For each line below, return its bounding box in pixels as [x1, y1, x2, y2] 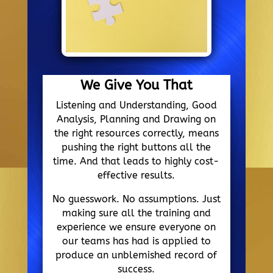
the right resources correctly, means [54, 127, 219, 140]
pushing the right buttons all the [62, 141, 211, 154]
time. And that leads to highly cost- [53, 155, 220, 168]
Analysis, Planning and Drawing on [57, 113, 216, 126]
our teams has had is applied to [62, 235, 211, 247]
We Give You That [80, 77, 193, 94]
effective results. [97, 169, 175, 182]
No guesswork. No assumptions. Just [52, 193, 221, 205]
